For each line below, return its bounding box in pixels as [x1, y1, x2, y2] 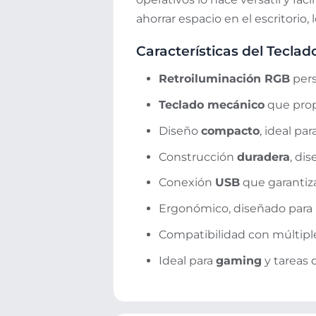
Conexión [159, 176, 215, 190]
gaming [216, 253, 262, 267]
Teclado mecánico [159, 98, 265, 112]
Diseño [159, 123, 201, 138]
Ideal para [159, 253, 216, 267]
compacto [201, 123, 260, 138]
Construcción [159, 150, 237, 164]
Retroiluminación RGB [159, 72, 290, 86]
